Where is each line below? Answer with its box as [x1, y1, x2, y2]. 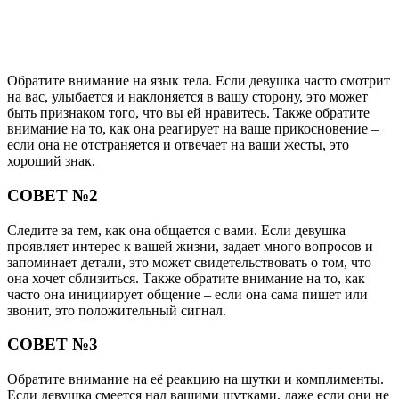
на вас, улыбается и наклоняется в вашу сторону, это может [7, 89, 368, 105]
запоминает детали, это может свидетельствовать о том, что [7, 254, 371, 270]
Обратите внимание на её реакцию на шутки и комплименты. [7, 370, 384, 387]
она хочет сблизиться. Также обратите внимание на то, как [7, 270, 365, 286]
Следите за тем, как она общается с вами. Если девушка [7, 222, 346, 238]
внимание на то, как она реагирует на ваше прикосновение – [7, 121, 379, 137]
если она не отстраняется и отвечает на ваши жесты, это [7, 137, 349, 153]
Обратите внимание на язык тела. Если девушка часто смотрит [7, 73, 390, 89]
